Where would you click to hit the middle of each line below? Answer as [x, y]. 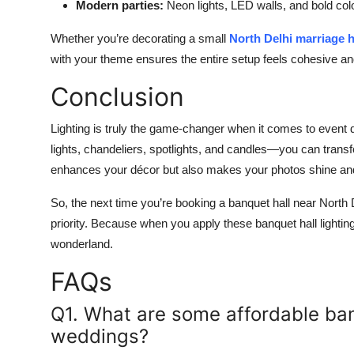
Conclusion [117, 96]
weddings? [100, 336]
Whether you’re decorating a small [140, 38]
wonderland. [82, 243]
